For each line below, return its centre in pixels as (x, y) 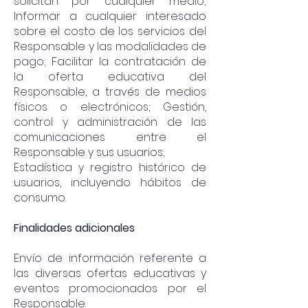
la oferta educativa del (110, 77)
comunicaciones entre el (110, 137)
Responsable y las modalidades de (110, 46)
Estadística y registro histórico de (110, 167)
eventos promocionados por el (110, 288)
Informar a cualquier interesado (110, 16)
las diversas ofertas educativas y (110, 273)
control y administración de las (110, 122)
